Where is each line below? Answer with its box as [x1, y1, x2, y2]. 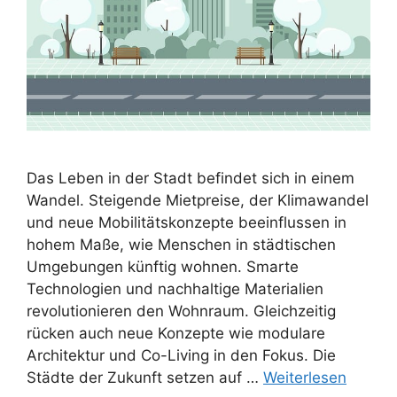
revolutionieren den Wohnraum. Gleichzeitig [27, 301, 336, 320]
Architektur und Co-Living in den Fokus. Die [27, 346, 336, 364]
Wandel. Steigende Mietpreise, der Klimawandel [27, 191, 369, 209]
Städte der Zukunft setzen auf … [27, 368, 263, 386]
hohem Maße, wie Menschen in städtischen [27, 235, 336, 253]
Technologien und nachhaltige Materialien [27, 279, 323, 298]
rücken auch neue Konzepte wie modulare [27, 323, 325, 342]
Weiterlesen [263, 368, 346, 386]
